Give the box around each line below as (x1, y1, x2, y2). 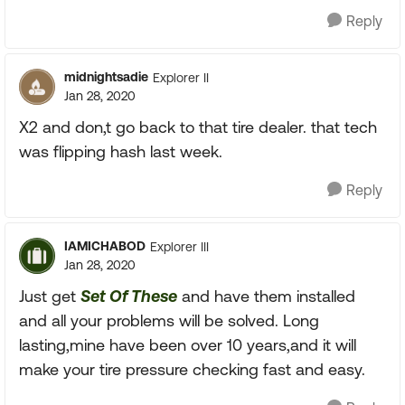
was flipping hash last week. (19, 142, 222, 161)
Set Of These (80, 287, 177, 306)
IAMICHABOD (64, 239, 146, 253)
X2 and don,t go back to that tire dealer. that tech (19, 118, 377, 137)
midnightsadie (64, 70, 148, 84)
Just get (19, 287, 80, 306)
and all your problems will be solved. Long (19, 311, 319, 330)
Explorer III (150, 239, 209, 254)
